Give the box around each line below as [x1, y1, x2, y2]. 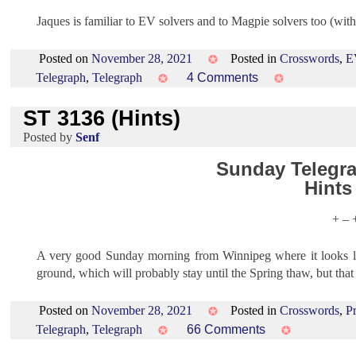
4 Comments [187, 70, 259, 84]
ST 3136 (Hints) [23, 106, 181, 131]
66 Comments [187, 323, 266, 337]
